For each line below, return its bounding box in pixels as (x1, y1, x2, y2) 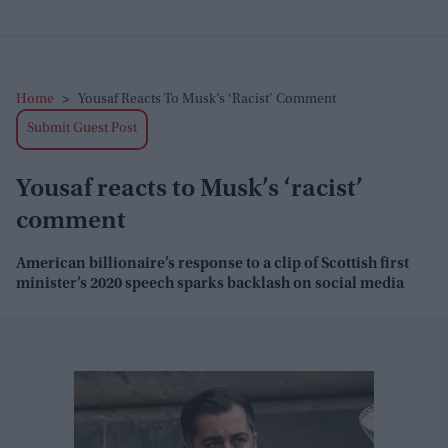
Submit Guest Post (27, 122, 137, 136)
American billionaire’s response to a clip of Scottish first (16, 256, 409, 272)
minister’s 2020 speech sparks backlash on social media (16, 276, 404, 292)
